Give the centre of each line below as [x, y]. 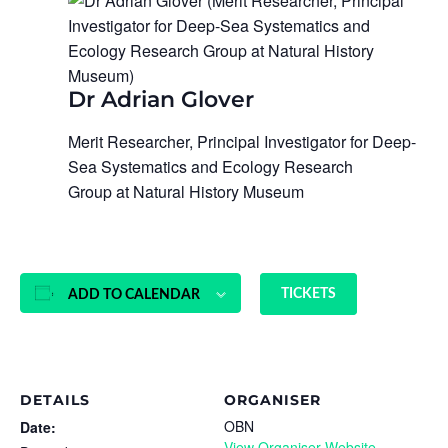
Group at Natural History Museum [186, 191]
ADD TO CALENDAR [134, 294]
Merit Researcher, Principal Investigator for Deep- [242, 141]
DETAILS [55, 399]
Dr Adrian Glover [161, 99]
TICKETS [308, 293]
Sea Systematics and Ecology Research [210, 166]
